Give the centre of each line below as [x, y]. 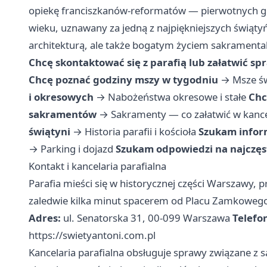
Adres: [45, 218]
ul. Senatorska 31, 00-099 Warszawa [147, 218]
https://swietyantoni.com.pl [92, 235]
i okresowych [61, 97]
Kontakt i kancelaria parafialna [97, 166]
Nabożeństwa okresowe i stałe [177, 97]
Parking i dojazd [77, 149]
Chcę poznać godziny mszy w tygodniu [123, 80]
